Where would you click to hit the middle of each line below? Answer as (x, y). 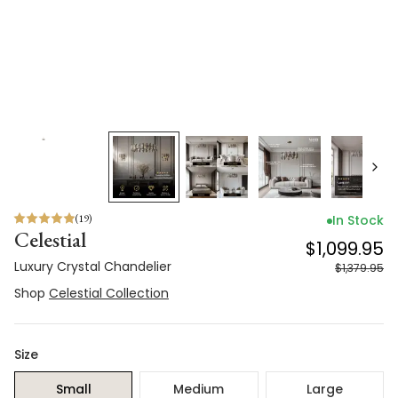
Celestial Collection (109, 293)
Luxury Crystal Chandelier (93, 267)
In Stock (358, 220)
